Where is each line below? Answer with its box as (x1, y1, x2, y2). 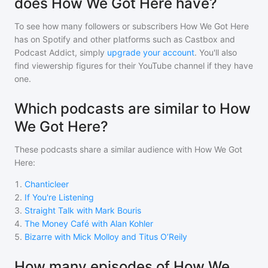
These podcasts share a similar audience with (14, 144, 194, 154)
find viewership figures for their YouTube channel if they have (14, 60, 253, 71)
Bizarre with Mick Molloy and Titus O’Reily (25, 232, 187, 242)
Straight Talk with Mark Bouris (25, 205, 141, 215)
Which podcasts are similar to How (14, 100, 251, 117)
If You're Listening (25, 192, 94, 202)
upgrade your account (107, 47, 194, 57)
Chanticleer (25, 179, 69, 189)
